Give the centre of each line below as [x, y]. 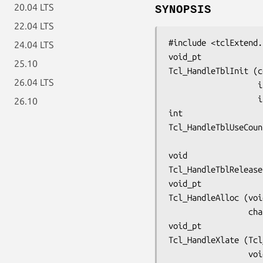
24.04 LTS [34, 45]
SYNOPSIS [183, 10]
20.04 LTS [34, 7]
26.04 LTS [34, 82]
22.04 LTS [34, 26]
